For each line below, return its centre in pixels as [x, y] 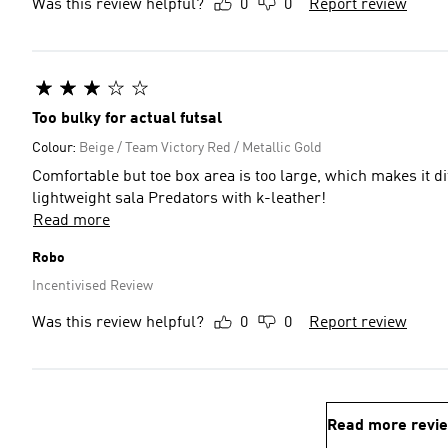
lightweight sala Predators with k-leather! [179, 199]
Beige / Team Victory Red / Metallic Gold [200, 148]
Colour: [55, 148]
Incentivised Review [92, 286]
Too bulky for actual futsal [127, 119]
